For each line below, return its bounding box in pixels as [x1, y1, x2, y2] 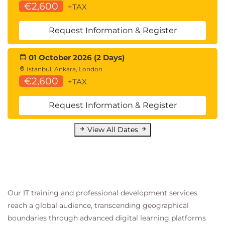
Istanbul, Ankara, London [25, 65, 102, 73]
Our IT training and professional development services [8, 188, 197, 197]
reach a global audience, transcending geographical [8, 201, 189, 210]
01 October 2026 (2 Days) [27, 53, 125, 62]
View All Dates [87, 125, 140, 134]
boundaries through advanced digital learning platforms [8, 213, 206, 222]
